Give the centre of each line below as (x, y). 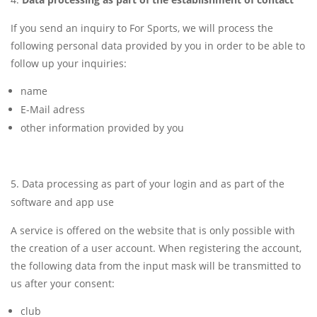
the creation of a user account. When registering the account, (156, 248)
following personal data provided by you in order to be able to (158, 46)
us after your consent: (63, 284)
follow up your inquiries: (69, 64)
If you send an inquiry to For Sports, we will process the (142, 28)
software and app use (62, 202)
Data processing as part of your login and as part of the (153, 184)
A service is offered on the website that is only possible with (153, 231)
